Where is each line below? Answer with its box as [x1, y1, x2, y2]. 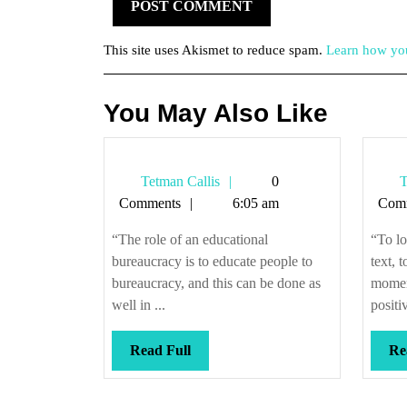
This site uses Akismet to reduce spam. [104, 43, 326, 57]
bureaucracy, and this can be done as [112, 275, 321, 291]
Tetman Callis [137, 174, 220, 189]
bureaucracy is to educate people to [112, 253, 313, 269]
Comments [119, 195, 181, 211]
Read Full [130, 342, 191, 358]
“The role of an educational [112, 232, 268, 247]
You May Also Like [104, 99, 328, 127]
